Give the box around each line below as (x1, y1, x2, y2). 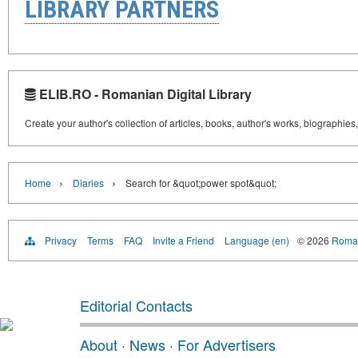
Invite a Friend (153, 233, 214, 247)
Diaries (73, 176, 104, 189)
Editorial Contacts (80, 295, 193, 316)
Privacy (45, 233, 77, 247)
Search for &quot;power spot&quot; (125, 176, 276, 189)
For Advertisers (177, 334, 276, 355)
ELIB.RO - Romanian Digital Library (36, 85, 252, 103)
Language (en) (225, 233, 289, 247)
